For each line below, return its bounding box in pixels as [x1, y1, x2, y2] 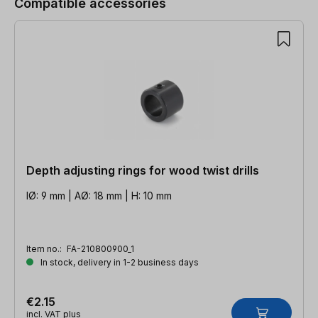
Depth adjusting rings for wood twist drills [26, 163, 259, 177]
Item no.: [26, 243, 64, 254]
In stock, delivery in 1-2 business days [38, 256, 199, 268]
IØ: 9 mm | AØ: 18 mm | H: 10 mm [26, 189, 172, 202]
